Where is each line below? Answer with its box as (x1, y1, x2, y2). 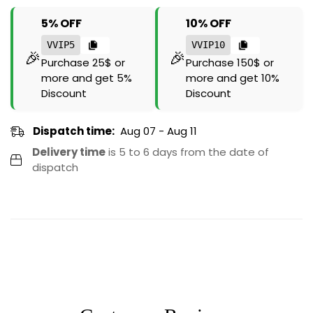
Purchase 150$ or (185, 55, 274, 71)
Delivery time (31, 145, 105, 160)
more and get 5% (41, 71, 132, 86)
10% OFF (185, 15, 231, 32)
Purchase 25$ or (41, 55, 125, 71)
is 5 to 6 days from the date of (105, 145, 269, 160)
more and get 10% (185, 71, 279, 86)
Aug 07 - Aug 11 (120, 124, 197, 139)
